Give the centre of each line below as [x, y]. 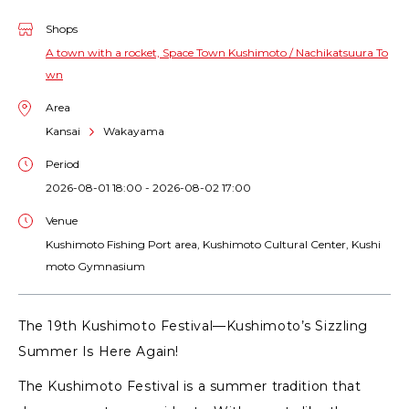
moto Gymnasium [95, 267]
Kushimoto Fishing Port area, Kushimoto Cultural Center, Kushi [213, 245]
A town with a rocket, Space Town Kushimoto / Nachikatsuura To [217, 53]
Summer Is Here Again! [99, 352]
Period [63, 164]
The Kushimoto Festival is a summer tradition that [190, 387]
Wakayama [134, 131]
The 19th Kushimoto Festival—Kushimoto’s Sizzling [193, 326]
